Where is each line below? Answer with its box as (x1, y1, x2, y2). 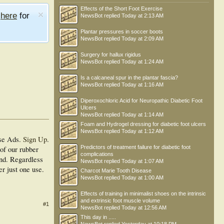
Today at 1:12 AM (121, 128, 163, 134)
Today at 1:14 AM (121, 111, 163, 117)
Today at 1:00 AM (121, 174, 163, 180)
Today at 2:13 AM (121, 12, 163, 18)
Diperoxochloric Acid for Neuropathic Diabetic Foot (80, 97, 202, 103)
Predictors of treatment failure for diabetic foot (80, 144, 190, 150)
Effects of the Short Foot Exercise (80, 5, 162, 11)
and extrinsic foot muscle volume (80, 197, 160, 203)
